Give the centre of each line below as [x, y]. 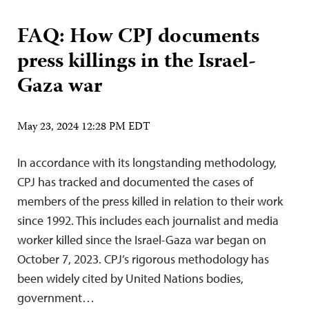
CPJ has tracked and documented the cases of [135, 182]
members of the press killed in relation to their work [150, 201]
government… [56, 298]
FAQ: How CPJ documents [138, 38]
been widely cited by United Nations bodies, [130, 279]
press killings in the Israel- [137, 63]
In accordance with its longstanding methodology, [147, 163]
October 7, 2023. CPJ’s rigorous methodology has [143, 259]
